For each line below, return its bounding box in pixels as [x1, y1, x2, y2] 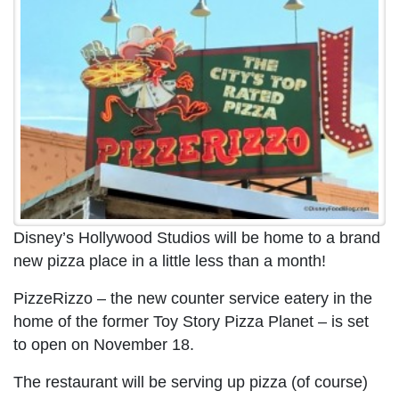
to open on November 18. [13, 336, 194, 354]
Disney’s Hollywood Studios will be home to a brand [13, 229, 380, 248]
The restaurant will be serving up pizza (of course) [13, 373, 368, 392]
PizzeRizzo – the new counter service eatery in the [13, 289, 372, 308]
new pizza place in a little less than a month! [13, 252, 326, 271]
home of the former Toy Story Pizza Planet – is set [13, 313, 369, 331]
